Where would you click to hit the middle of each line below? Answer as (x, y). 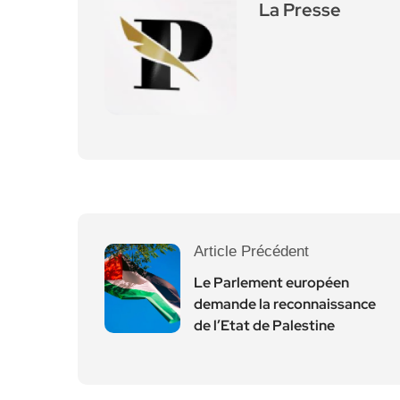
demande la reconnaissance (285, 304)
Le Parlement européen (271, 283)
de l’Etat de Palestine (264, 325)
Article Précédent (251, 251)
